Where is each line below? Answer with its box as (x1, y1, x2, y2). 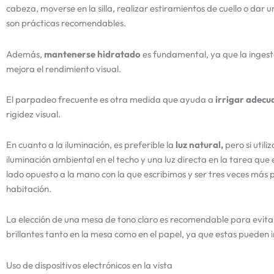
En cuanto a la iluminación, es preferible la (6, 139, 176, 151)
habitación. (6, 183, 51, 195)
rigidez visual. (6, 108, 61, 120)
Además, (6, 48, 44, 60)
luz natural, (176, 139, 223, 151)
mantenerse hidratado (44, 48, 141, 60)
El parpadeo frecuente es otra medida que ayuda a (6, 93, 213, 105)
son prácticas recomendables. (6, 17, 126, 29)
